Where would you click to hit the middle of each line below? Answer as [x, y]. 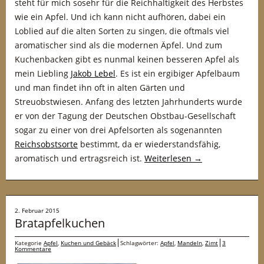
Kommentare [33, 249]
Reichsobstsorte [46, 144]
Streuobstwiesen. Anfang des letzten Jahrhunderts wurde [128, 102]
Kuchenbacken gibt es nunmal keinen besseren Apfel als [127, 59]
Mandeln [190, 243]
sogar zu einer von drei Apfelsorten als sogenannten [118, 130]
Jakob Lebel [93, 73]
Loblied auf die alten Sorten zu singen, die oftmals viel [122, 31]
